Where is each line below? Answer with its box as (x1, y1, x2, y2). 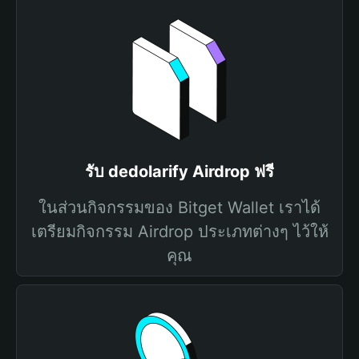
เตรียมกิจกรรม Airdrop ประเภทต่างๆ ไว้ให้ (30, 222, 329, 241)
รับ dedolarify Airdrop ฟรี (85, 162, 274, 181)
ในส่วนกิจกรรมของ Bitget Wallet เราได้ (38, 198, 321, 217)
